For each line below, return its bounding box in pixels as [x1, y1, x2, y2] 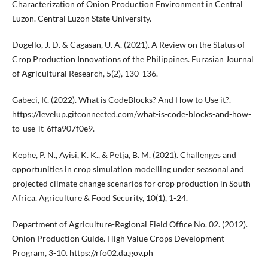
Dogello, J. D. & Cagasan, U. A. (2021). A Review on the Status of [11, 39, 245, 50]
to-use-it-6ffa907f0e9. [11, 123, 95, 134]
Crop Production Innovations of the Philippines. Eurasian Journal [11, 54, 254, 65]
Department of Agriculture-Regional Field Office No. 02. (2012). [11, 219, 248, 230]
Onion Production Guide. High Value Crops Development [11, 233, 224, 244]
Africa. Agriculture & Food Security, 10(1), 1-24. [11, 193, 188, 203]
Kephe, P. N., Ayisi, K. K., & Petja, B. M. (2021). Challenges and [11, 150, 236, 160]
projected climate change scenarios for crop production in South [11, 178, 251, 189]
